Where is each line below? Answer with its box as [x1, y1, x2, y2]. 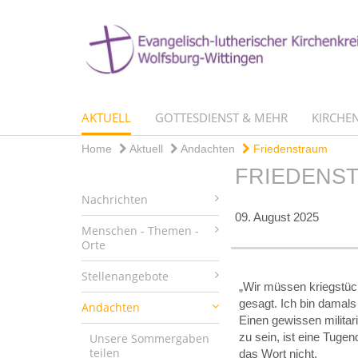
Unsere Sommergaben [89, 330, 209, 346]
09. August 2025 [234, 209, 319, 224]
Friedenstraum [250, 141, 328, 155]
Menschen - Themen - [82, 222, 199, 238]
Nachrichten [82, 191, 148, 207]
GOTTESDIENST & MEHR [155, 109, 288, 125]
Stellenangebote [82, 268, 169, 284]
